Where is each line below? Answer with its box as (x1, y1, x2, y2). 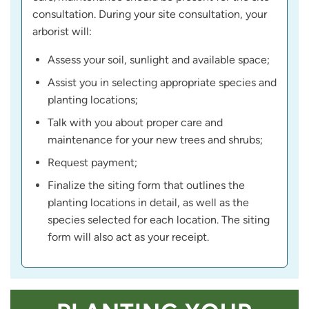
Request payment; (48, 156, 137, 170)
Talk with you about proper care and (48, 116, 223, 130)
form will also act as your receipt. (48, 230, 209, 244)
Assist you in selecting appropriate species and (48, 76, 277, 90)
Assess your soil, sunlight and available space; (48, 53, 270, 67)
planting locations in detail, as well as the (48, 196, 249, 210)
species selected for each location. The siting (48, 213, 270, 227)
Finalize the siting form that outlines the (48, 179, 245, 192)
